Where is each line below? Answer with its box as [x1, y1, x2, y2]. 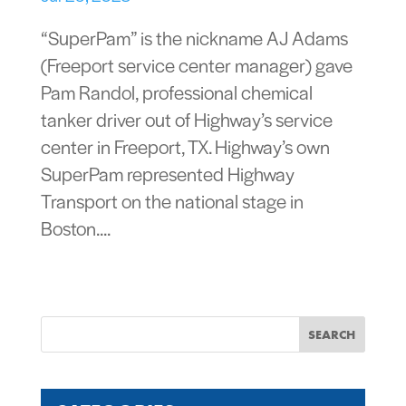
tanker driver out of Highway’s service [40, 105, 333, 132]
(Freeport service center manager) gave [40, 51, 353, 78]
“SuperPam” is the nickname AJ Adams [40, 24, 348, 51]
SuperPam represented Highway [40, 159, 295, 187]
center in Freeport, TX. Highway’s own [40, 132, 330, 159]
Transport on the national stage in [40, 187, 304, 214]
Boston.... [40, 214, 111, 241]
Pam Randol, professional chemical [40, 78, 313, 105]
